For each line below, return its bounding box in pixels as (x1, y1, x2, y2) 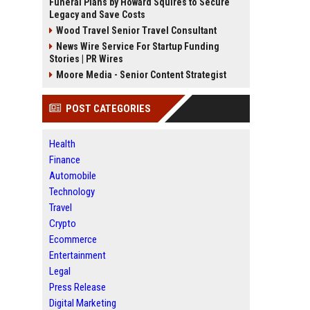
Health (49, 138, 75, 150)
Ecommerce (49, 233, 97, 246)
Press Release (49, 281, 106, 293)
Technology (49, 185, 95, 198)
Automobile (49, 170, 96, 182)
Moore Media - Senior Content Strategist (56, 69, 226, 80)
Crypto (49, 217, 76, 230)
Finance (49, 154, 80, 166)
